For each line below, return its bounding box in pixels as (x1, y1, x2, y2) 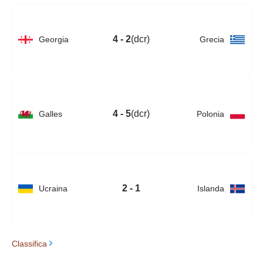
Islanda (197, 183, 224, 193)
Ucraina (39, 183, 68, 193)
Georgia (39, 34, 69, 44)
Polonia (196, 109, 224, 119)
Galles (39, 109, 62, 119)
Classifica (12, 238, 47, 248)
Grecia (199, 34, 224, 44)
